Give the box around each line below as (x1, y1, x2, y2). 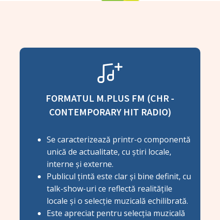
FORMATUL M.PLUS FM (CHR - (46, 91, 174, 104)
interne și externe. (47, 158, 113, 169)
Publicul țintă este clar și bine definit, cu (47, 170, 191, 182)
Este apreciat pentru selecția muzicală (47, 207, 185, 219)
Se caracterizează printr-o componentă (47, 134, 191, 145)
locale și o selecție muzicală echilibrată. (47, 195, 188, 206)
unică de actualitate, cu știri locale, (47, 146, 171, 157)
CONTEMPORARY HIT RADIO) (49, 105, 171, 118)
